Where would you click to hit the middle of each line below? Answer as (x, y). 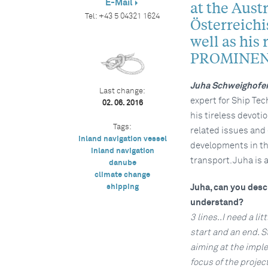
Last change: (123, 91)
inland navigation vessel (122, 139)
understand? (217, 202)
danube (122, 163)
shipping (122, 187)
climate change (123, 175)
